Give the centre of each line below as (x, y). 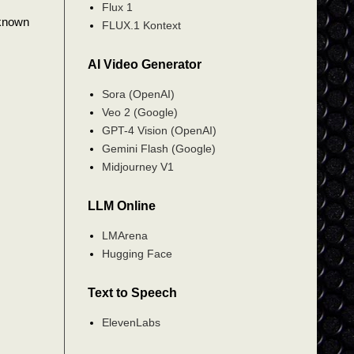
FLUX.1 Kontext (141, 25)
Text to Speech (132, 293)
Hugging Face (137, 253)
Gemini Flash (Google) (158, 148)
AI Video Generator (145, 64)
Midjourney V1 (137, 166)
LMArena (124, 235)
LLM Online (122, 206)
